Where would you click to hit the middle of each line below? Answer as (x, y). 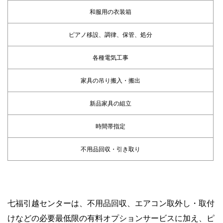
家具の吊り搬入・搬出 (111, 80)
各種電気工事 (111, 57)
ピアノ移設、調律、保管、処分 (111, 34)
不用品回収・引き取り (111, 149)
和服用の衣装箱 (111, 11)
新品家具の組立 (111, 103)
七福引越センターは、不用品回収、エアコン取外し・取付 (111, 203)
